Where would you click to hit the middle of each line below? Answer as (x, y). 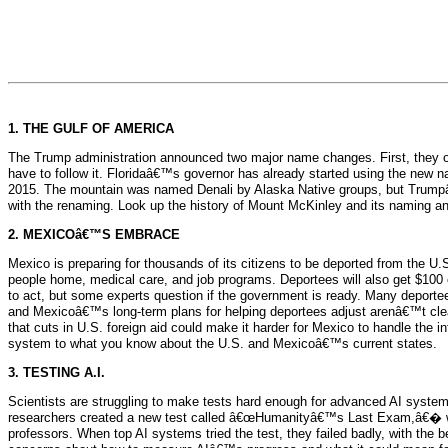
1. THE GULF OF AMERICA (91, 128)
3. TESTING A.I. (56, 372)
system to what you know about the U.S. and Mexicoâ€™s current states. (222, 343)
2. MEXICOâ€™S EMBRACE (94, 234)
